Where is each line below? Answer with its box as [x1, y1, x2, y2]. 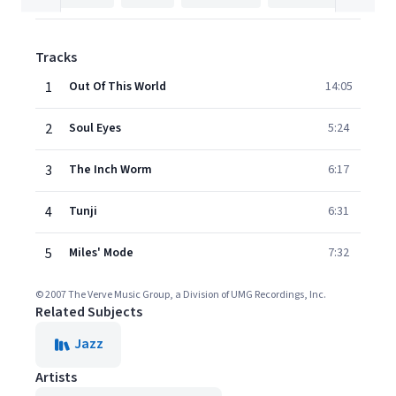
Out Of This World [69, 78, 166, 95]
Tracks [35, 48, 77, 67]
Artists [35, 368, 77, 387]
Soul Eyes [69, 119, 121, 137]
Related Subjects [35, 302, 142, 322]
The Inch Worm [69, 161, 152, 179]
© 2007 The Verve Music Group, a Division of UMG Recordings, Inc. [35, 287, 326, 302]
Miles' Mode [69, 244, 133, 262]
